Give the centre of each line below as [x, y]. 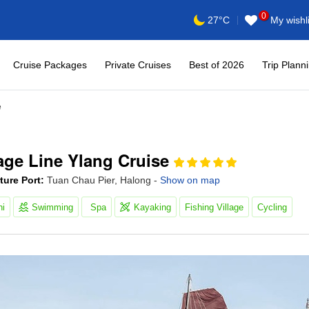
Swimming [52, 207]
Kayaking [152, 207]
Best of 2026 [217, 64]
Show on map [190, 180]
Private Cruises [138, 64]
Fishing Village [214, 207]
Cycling [272, 207]
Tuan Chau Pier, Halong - [102, 180]
